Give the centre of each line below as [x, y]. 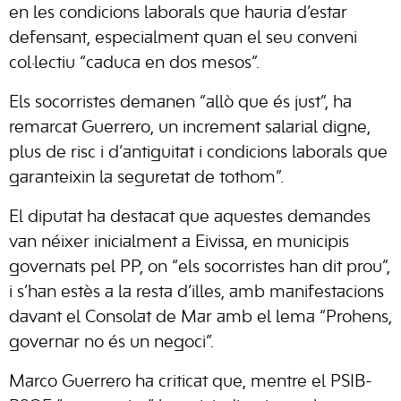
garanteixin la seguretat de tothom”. [146, 178]
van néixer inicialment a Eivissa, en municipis [179, 242]
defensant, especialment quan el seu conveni [183, 38]
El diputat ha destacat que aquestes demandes [190, 217]
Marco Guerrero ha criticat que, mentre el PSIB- [191, 382]
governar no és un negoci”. [111, 342]
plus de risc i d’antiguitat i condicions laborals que [198, 153]
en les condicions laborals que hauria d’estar [178, 13]
